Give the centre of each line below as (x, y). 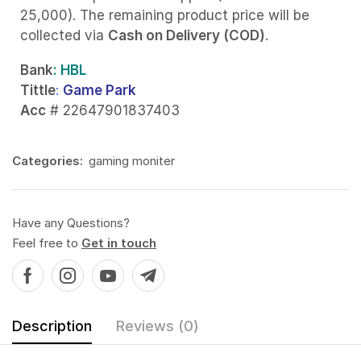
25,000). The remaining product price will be (165, 15)
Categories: (48, 160)
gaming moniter (132, 160)
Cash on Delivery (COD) (187, 35)
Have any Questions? (71, 222)
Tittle (38, 91)
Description (52, 326)
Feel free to (47, 243)
